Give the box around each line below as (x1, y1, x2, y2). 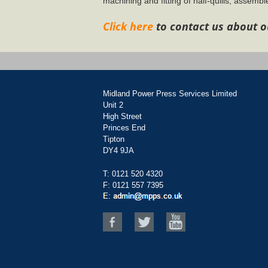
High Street (103, 112, 142, 121)
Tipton (103, 135, 124, 144)
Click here (103, 19, 153, 33)
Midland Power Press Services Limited (103, 89, 237, 98)
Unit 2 (103, 100, 123, 109)
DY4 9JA (103, 146, 134, 155)
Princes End (103, 123, 145, 132)
